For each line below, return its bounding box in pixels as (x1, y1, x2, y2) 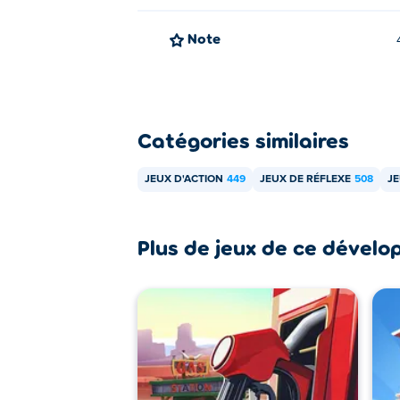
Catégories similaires (137, 127, 349, 153)
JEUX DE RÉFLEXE (260, 174, 351, 185)
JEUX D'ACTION (145, 174, 223, 185)
